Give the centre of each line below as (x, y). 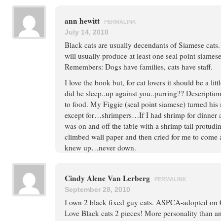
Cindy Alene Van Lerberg (108, 178)
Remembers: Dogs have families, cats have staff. (139, 67)
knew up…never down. (100, 147)
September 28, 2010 (97, 189)
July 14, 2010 (87, 32)
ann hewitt (83, 21)
